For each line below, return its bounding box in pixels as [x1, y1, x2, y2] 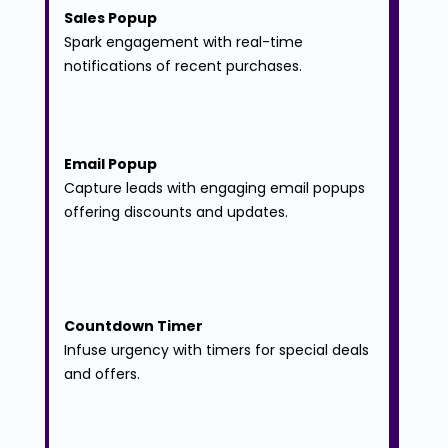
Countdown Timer [63, 316, 203, 337]
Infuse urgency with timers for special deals [63, 340, 373, 361]
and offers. [63, 364, 140, 385]
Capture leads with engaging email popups [63, 178, 369, 199]
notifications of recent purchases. [63, 56, 302, 77]
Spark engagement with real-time [63, 32, 307, 53]
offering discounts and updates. [63, 202, 288, 223]
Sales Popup [63, 8, 157, 29]
